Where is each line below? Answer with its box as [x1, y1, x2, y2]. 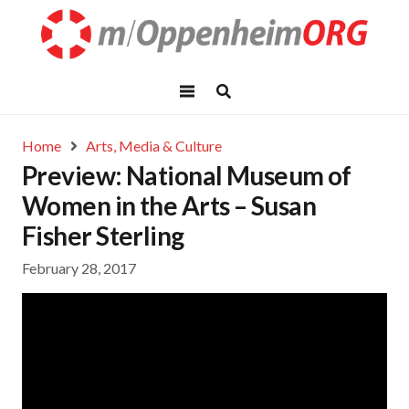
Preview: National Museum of [22, 160, 351, 191]
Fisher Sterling [22, 220, 184, 251]
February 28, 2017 [22, 259, 136, 278]
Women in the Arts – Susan [22, 190, 317, 221]
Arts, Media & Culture [86, 137, 223, 154]
